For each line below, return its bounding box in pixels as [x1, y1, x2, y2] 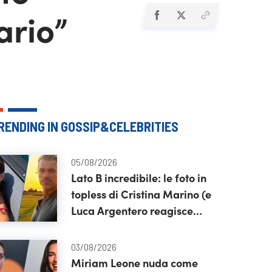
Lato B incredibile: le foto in [70, 170, 206, 185]
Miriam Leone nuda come [70, 255, 198, 270]
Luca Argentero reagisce [70, 203, 193, 218]
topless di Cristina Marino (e [70, 186, 211, 202]
